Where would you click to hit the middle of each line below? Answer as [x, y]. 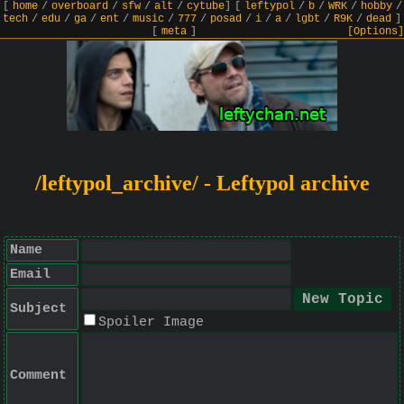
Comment [38, 376]
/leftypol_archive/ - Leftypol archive [202, 183]
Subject [38, 309]
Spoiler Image [151, 322]
